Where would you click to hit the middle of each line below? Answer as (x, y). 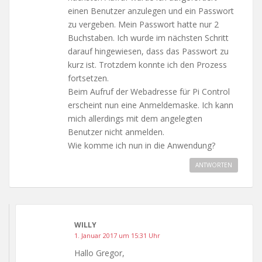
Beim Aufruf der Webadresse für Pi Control (149, 91)
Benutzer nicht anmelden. (116, 132)
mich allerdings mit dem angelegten (135, 118)
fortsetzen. (88, 78)
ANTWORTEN (214, 165)
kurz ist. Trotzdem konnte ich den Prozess (147, 64)
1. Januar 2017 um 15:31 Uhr (117, 235)
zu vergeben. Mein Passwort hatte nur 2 (143, 24)
